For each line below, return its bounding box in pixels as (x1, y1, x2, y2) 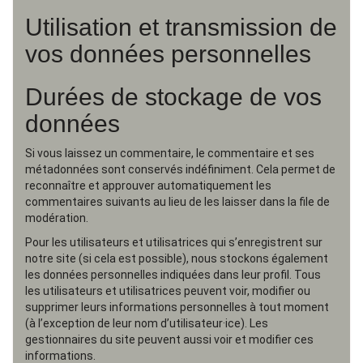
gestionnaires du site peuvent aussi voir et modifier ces (25, 333, 314, 346)
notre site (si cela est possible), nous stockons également (25, 252, 328, 265)
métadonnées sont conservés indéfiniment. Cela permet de (25, 163, 335, 176)
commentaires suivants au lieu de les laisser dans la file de (25, 195, 330, 208)
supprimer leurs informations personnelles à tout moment (25, 301, 329, 314)
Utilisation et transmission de (25, 14, 337, 41)
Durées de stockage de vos (25, 83, 322, 110)
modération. (25, 211, 88, 224)
